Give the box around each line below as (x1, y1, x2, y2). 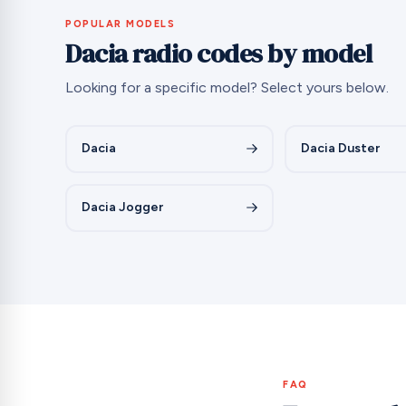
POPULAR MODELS (65, 18, 176, 31)
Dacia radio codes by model (65, 36, 372, 72)
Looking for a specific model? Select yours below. (65, 78, 389, 96)
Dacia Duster (300, 140, 380, 157)
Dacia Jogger (81, 199, 163, 216)
